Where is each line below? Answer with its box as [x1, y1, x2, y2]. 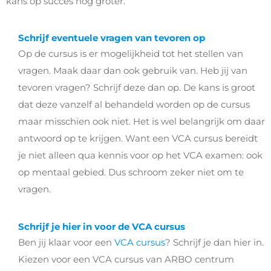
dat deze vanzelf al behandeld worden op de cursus [18, 99, 250, 111]
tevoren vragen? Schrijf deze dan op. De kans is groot [18, 82, 255, 94]
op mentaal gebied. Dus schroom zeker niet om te [18, 166, 244, 178]
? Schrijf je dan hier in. [165, 236, 264, 248]
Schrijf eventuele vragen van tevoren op [18, 32, 205, 44]
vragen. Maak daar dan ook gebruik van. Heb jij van [18, 65, 247, 77]
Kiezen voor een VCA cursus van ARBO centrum [18, 253, 234, 265]
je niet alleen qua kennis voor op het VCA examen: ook [18, 149, 263, 162]
